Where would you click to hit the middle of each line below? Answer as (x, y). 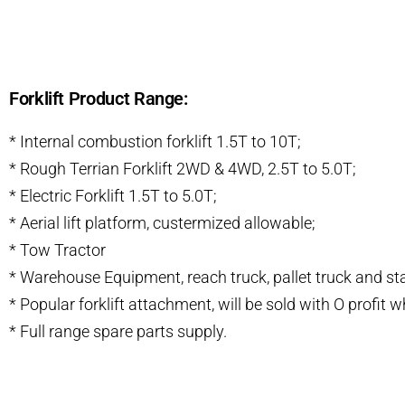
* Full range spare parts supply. (118, 331)
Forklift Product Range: (99, 98)
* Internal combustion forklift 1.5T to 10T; (155, 141)
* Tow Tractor (57, 250)
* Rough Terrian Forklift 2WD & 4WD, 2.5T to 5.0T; (183, 168)
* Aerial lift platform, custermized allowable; (162, 222)
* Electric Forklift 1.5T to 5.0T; (113, 195)
